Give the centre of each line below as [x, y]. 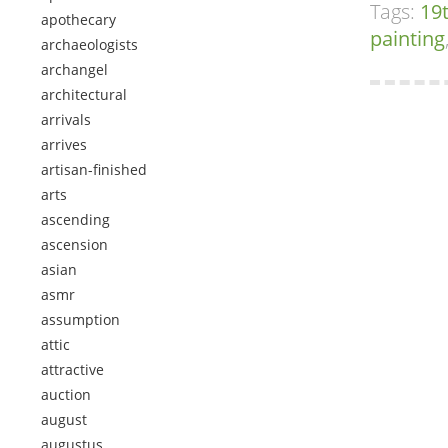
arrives [64, 144]
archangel [74, 69]
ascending [75, 219]
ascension [74, 244]
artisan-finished [94, 169]
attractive [72, 369]
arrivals [66, 119]
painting [407, 38]
